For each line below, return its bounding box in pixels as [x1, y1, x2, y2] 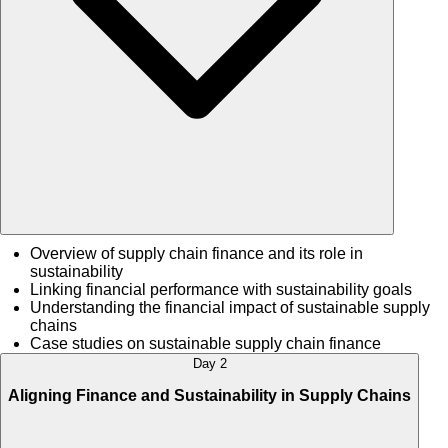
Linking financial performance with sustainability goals [30, 281, 412, 299]
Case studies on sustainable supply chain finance [30, 335, 381, 353]
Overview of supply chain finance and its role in [30, 245, 363, 263]
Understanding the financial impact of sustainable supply [30, 299, 430, 317]
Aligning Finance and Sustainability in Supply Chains [8, 386, 411, 404]
